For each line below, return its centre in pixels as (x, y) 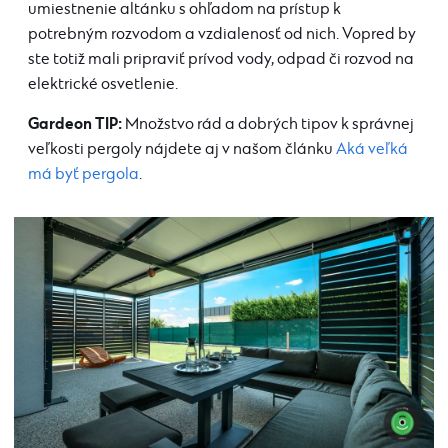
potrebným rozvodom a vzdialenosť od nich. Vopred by (222, 35)
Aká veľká (372, 150)
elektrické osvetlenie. (103, 85)
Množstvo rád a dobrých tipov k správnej (268, 125)
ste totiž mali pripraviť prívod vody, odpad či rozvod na (221, 60)
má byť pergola (83, 175)
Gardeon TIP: (75, 124)
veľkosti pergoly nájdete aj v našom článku (182, 150)
